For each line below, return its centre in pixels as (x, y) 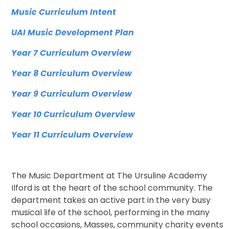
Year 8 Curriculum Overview (72, 74)
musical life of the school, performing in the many (111, 213)
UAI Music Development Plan (73, 33)
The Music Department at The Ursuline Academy (109, 176)
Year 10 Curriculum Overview (73, 114)
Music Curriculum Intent (64, 12)
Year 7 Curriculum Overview (72, 53)
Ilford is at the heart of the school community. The (112, 188)
